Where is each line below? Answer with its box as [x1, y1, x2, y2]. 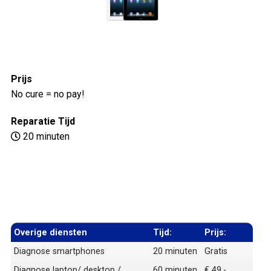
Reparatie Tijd [11, 115, 75, 127]
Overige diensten [14, 227, 87, 238]
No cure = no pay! [11, 88, 85, 100]
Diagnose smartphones [14, 246, 105, 256]
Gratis [204, 246, 227, 256]
